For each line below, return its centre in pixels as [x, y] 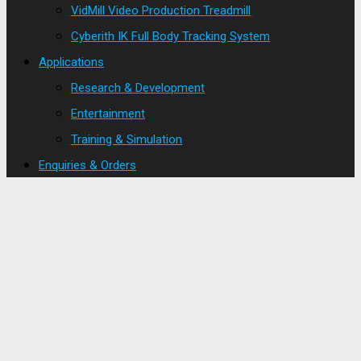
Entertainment [108, 114]
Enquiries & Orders [87, 165]
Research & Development [138, 88]
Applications [71, 62]
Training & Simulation [127, 139]
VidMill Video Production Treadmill [161, 10]
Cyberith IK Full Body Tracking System [170, 36]
